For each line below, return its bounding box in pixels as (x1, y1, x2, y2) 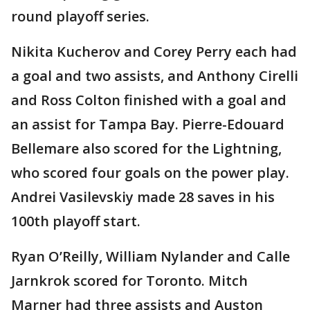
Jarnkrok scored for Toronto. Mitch (11, 271, 248, 291)
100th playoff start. (11, 212, 140, 231)
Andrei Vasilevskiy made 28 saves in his (11, 188, 275, 207)
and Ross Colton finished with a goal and (11, 91, 286, 110)
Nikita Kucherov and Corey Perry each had (11, 42, 297, 62)
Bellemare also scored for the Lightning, (11, 139, 282, 158)
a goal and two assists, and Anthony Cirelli (11, 66, 298, 86)
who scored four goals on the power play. (11, 163, 289, 183)
